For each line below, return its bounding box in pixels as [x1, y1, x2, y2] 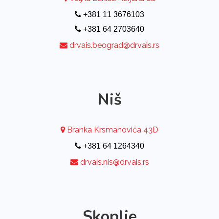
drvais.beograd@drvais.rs [69, 41, 159, 50]
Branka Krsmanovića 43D [65, 125, 158, 135]
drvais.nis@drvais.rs [80, 157, 149, 167]
